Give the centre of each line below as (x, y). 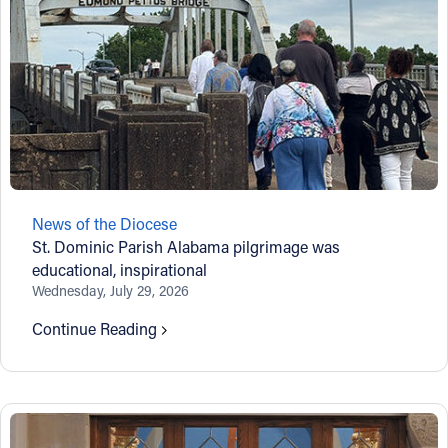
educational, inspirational (120, 269)
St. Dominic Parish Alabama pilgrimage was (186, 246)
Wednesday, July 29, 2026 (111, 290)
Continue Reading (95, 328)
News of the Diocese (105, 223)
